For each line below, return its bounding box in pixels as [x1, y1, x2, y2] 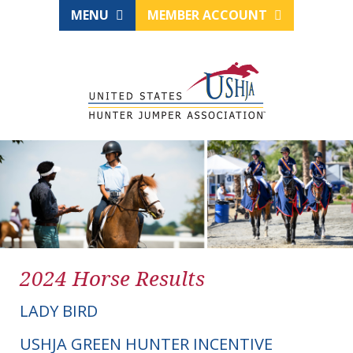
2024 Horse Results [20, 264, 205, 293]
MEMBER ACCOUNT [147, 6, 270, 24]
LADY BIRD [20, 300, 98, 322]
